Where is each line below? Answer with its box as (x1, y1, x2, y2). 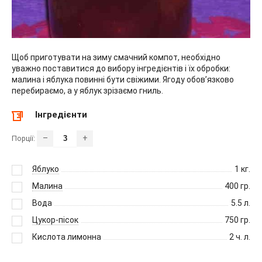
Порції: (12, 134, 37, 143)
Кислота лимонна (32, 232, 101, 242)
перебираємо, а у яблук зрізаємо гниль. (12, 86, 163, 96)
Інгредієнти (35, 109, 87, 120)
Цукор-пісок (32, 215, 78, 225)
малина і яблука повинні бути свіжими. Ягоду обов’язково (12, 75, 234, 85)
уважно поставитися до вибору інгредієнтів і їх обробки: (12, 64, 230, 74)
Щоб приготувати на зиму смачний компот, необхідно (12, 53, 220, 63)
